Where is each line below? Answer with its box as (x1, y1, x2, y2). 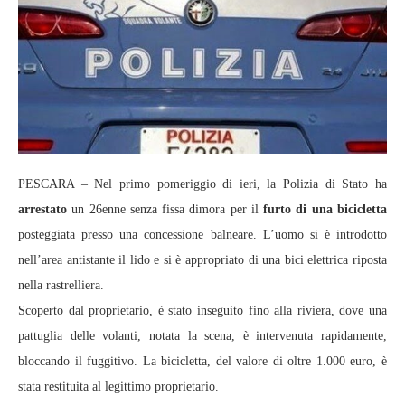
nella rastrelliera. (18, 278, 104, 292)
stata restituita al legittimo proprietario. (18, 379, 219, 393)
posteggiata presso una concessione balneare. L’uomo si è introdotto (18, 227, 387, 241)
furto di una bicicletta (263, 202, 388, 216)
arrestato (18, 202, 67, 216)
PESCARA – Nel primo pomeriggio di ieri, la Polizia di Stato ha (18, 176, 387, 191)
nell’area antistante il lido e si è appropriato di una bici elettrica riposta (18, 252, 387, 267)
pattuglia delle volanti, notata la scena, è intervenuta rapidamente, (18, 328, 387, 343)
